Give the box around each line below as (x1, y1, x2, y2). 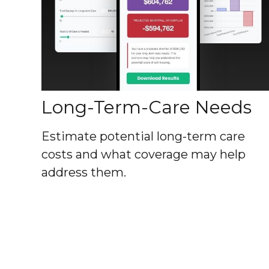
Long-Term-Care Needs (41, 95, 252, 118)
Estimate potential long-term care (41, 128, 245, 144)
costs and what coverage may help (41, 147, 246, 162)
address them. (41, 165, 126, 180)
